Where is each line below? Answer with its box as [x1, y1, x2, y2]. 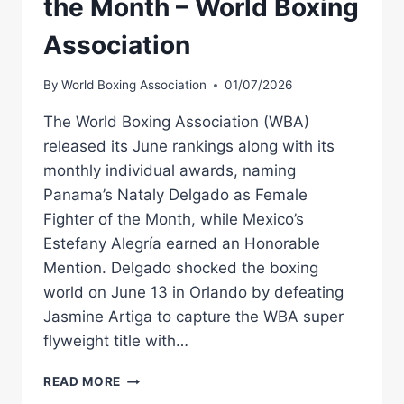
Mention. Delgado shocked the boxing [43, 259, 318, 278]
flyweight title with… [43, 332, 188, 351]
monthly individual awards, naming [43, 161, 296, 180]
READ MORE [43, 374, 122, 390]
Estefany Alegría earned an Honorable [43, 234, 320, 253]
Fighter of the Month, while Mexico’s [43, 210, 304, 229]
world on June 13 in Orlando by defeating [43, 283, 344, 302]
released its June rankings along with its [43, 137, 335, 156]
